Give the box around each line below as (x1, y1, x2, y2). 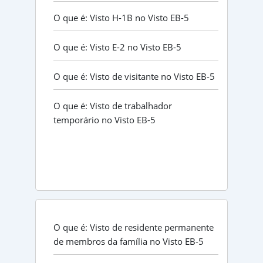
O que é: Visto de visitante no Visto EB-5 (53, 70, 215, 83)
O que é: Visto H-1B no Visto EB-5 (53, 12, 189, 24)
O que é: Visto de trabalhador (53, 100, 172, 112)
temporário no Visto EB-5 (53, 114, 156, 126)
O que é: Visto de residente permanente (53, 221, 214, 233)
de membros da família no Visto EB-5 (53, 235, 204, 247)
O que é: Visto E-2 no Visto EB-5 (53, 41, 181, 53)
